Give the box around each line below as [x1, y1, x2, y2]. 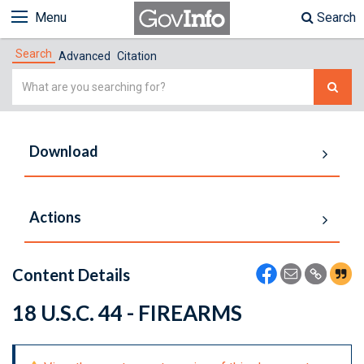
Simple [11, 71, 53, 86]
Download [29, 142, 98, 160]
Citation [117, 50, 157, 63]
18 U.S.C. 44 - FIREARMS [12, 300, 242, 326]
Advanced [58, 50, 110, 63]
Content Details [12, 265, 130, 284]
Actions [29, 208, 81, 226]
